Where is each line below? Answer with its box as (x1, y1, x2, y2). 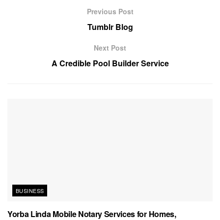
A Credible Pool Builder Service (51, 57, 169, 69)
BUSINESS (16, 187, 44, 195)
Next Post (94, 43, 126, 53)
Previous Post (86, 6, 134, 17)
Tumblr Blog (87, 21, 133, 33)
